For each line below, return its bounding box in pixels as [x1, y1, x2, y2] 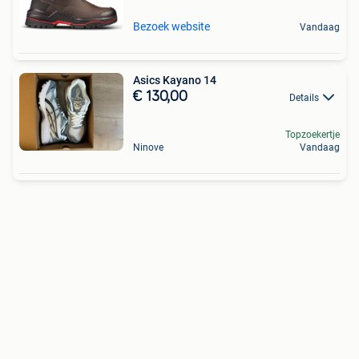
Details [289, 92, 319, 104]
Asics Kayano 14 [133, 74, 216, 87]
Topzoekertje [285, 129, 340, 141]
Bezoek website [133, 20, 210, 34]
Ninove [133, 142, 163, 154]
